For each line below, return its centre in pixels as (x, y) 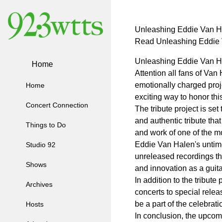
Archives (39, 185)
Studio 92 (41, 145)
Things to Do (46, 125)
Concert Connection (57, 105)
